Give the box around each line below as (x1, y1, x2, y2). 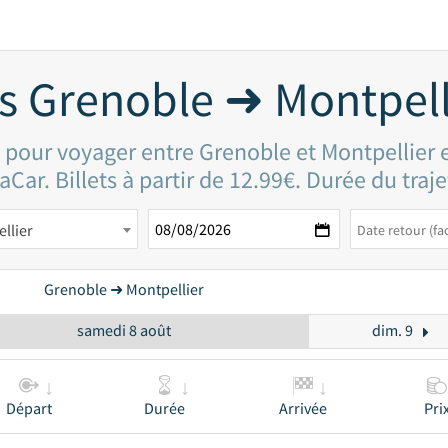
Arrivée (279, 398, 327, 418)
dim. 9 (371, 320, 413, 340)
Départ (5, 398, 52, 418)
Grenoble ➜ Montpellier (44, 279, 204, 299)
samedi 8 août (76, 320, 171, 340)
